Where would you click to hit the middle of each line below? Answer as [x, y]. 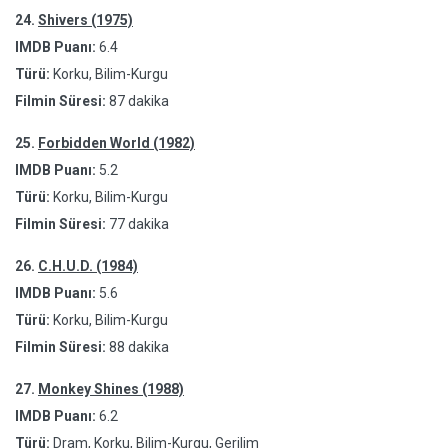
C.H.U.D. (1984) [88, 266]
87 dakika [139, 101]
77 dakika [139, 224]
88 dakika [139, 347]
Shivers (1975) [85, 20]
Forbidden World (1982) [116, 143]
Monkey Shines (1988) [111, 389]
